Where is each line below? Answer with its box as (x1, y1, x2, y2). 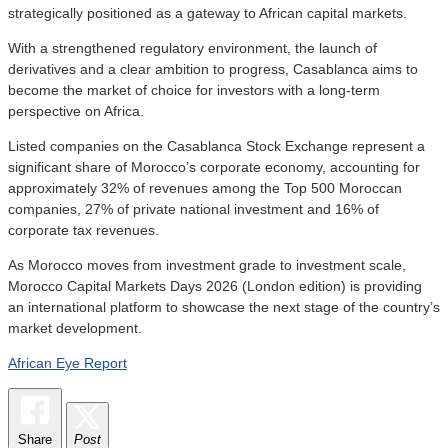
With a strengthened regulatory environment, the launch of (8, 39, 377, 56)
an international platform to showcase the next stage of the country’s (8, 298, 440, 315)
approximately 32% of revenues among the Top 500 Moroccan (8, 179, 402, 196)
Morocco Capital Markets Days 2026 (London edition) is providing (8, 277, 422, 294)
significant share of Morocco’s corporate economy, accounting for (8, 158, 420, 175)
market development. (8, 319, 142, 336)
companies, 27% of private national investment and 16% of (8, 200, 379, 217)
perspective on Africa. (8, 102, 144, 119)
